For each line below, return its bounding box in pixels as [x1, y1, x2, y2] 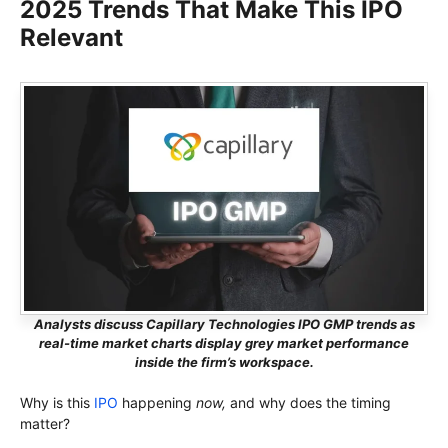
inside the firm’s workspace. [134, 353, 314, 370]
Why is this [20, 393, 94, 411]
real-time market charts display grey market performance [39, 334, 409, 351]
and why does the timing [226, 393, 391, 411]
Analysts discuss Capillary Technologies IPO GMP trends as [33, 315, 415, 332]
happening [118, 393, 196, 411]
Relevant [20, 22, 123, 52]
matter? [20, 414, 70, 432]
